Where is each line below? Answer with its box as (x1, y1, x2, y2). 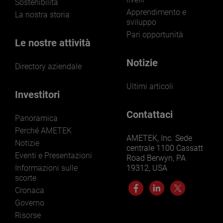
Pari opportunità (126, 29, 183, 39)
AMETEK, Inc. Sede (126, 133, 192, 143)
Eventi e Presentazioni (15, 150, 92, 160)
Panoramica (15, 113, 58, 123)
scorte (15, 173, 36, 183)
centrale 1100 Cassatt (126, 143, 203, 153)
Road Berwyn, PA (126, 153, 186, 163)
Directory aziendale (15, 61, 82, 71)
